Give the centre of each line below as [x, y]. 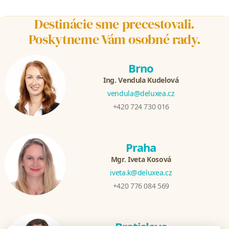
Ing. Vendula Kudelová [141, 80]
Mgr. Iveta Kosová [141, 159]
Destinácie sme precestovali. [114, 24]
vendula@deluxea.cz [141, 94]
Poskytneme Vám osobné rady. [114, 40]
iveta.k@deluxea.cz [141, 173]
